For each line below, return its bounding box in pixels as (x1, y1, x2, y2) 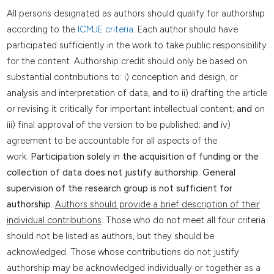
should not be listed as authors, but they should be (6, 231, 214, 242)
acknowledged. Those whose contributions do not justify (6, 246, 239, 258)
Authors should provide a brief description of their (54, 199, 260, 210)
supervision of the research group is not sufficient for (6, 183, 232, 194)
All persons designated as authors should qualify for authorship (6, 8, 265, 20)
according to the (6, 24, 78, 35)
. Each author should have (133, 24, 238, 35)
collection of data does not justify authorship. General (6, 167, 235, 179)
